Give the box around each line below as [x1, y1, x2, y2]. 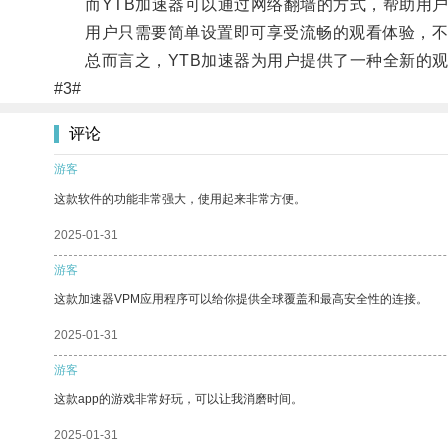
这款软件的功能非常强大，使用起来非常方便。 [54, 191, 306, 206]
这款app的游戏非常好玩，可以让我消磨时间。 [54, 391, 303, 406]
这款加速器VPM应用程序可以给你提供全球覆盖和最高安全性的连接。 [54, 291, 428, 306]
